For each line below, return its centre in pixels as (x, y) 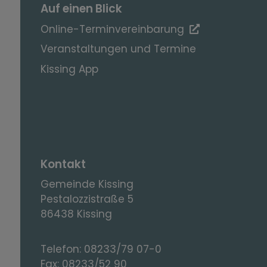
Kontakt (63, 164)
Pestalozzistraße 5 (87, 199)
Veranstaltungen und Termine (119, 49)
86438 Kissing (77, 214)
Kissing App (70, 69)
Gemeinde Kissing (90, 184)
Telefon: (63, 249)
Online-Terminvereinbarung (113, 29)
